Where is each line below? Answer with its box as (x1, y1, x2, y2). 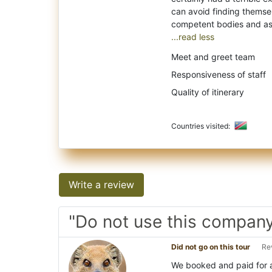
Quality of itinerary (171, 86, 244, 97)
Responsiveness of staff (171, 69, 266, 80)
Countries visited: (171, 121, 232, 131)
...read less (171, 31, 214, 42)
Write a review (69, 178, 134, 191)
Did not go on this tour (171, 242, 250, 251)
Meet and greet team (171, 51, 255, 62)
